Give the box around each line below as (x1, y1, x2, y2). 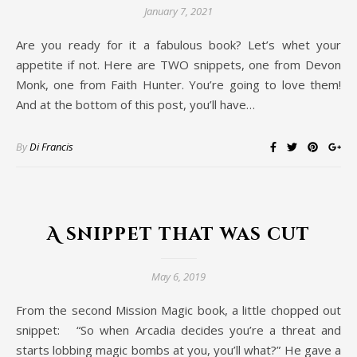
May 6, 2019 (151, 269, 206, 284)
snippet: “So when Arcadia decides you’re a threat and (16, 322, 341, 339)
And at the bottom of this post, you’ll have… (16, 96, 255, 113)
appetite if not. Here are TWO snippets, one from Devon (16, 57, 341, 73)
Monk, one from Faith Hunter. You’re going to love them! (16, 76, 341, 93)
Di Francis (29, 139, 73, 155)
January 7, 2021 (144, 4, 213, 19)
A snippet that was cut (47, 223, 310, 247)
